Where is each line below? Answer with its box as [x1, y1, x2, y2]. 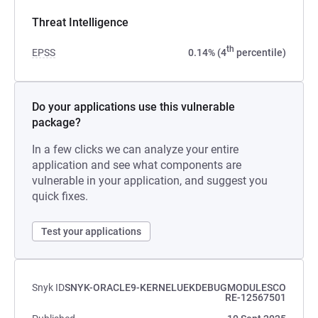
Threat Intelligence [32, 16, 128, 29]
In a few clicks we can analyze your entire [32, 143, 238, 156]
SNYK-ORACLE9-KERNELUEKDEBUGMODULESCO [65, 282, 286, 293]
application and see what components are [32, 158, 241, 172]
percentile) [234, 47, 286, 58]
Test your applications [41, 226, 141, 237]
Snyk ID [32, 282, 65, 293]
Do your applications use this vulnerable [32, 100, 235, 114]
